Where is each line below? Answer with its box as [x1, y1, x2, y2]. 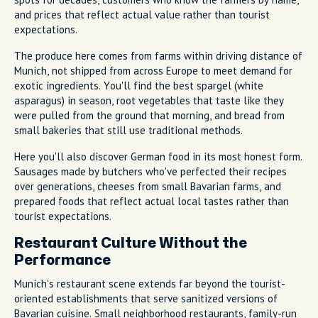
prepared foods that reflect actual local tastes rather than [14, 194, 289, 208]
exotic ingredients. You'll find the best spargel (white [14, 78, 263, 92]
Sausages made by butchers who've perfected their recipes [14, 164, 287, 178]
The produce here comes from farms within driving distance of [14, 48, 302, 62]
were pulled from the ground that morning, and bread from [14, 108, 285, 122]
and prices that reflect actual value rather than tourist [14, 7, 270, 21]
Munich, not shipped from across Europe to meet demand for [14, 63, 292, 77]
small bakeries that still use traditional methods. [14, 123, 243, 137]
